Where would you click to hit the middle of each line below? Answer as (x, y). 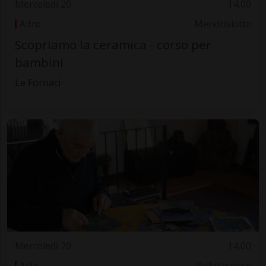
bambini (39, 62)
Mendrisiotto (223, 24)
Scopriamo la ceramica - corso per (113, 44)
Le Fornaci (37, 82)
